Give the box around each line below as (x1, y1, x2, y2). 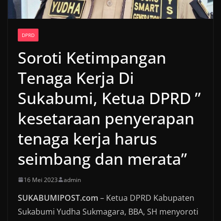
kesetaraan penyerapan (18, 107, 194, 129)
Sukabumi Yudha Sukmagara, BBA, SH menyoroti (18, 206, 198, 217)
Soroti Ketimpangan (18, 46, 166, 68)
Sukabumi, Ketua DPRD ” (18, 87, 201, 109)
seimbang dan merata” (18, 147, 187, 169)
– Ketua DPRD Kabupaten (98, 192, 194, 203)
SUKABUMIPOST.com (18, 192, 98, 203)
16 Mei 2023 (24, 175, 58, 184)
